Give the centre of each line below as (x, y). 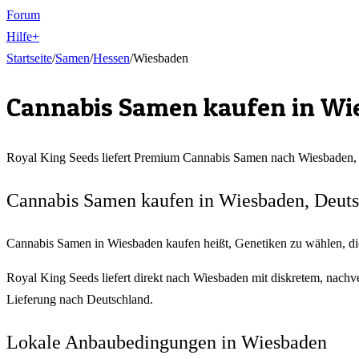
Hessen (111, 58)
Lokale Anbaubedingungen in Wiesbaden (167, 342)
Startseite (29, 58)
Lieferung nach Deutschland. (80, 299)
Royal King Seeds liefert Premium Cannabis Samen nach (152, 157)
